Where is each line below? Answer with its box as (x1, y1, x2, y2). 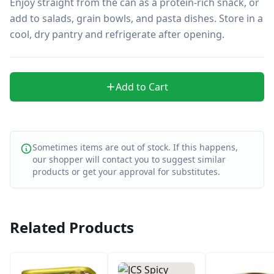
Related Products (10, 217, 134, 237)
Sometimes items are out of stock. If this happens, (32, 141, 238, 153)
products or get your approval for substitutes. (32, 166, 220, 177)
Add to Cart (116, 80, 168, 94)
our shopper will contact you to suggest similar (32, 154, 226, 165)
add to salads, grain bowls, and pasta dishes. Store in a (10, 12, 263, 25)
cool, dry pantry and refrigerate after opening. (10, 28, 224, 41)
